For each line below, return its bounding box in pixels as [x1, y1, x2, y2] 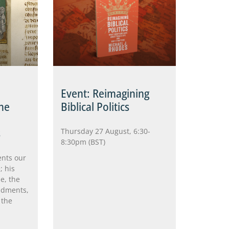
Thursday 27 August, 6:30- [61, 126, 150, 136]
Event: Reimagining [61, 85, 149, 101]
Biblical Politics [61, 99, 129, 114]
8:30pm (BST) [61, 137, 105, 147]
